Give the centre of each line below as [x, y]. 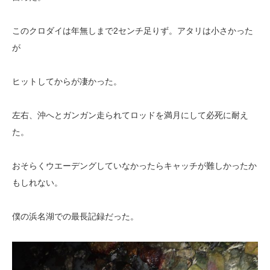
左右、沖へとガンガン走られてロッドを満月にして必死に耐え [130, 115]
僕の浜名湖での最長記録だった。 [75, 216]
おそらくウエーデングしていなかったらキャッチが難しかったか [134, 166]
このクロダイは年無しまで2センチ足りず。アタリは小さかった [133, 31]
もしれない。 [37, 183]
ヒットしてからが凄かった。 [67, 81]
